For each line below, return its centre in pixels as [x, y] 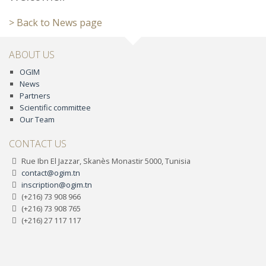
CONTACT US [38, 144]
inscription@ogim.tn [57, 185]
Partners [35, 96]
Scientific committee [55, 108]
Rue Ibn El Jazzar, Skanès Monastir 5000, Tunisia [105, 161]
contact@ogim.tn [51, 173]
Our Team [37, 120]
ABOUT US [32, 55]
